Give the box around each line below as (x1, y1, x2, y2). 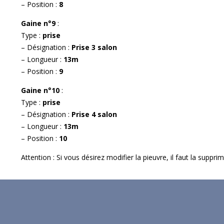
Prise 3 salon (71, 42, 117, 52)
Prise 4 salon (71, 109, 117, 119)
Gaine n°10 (21, 85, 61, 95)
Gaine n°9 (21, 18, 57, 28)
